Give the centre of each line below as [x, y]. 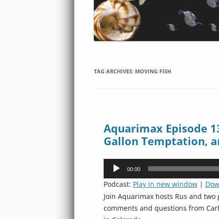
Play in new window [165, 184]
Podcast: [118, 184]
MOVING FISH [153, 71]
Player [113, 176]
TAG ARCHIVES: [114, 71]
